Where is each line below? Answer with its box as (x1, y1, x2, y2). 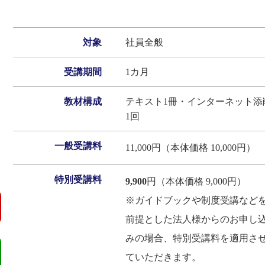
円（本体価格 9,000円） (147, 176, 246, 187)
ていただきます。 (125, 252, 201, 263)
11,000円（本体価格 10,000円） (125, 143, 256, 153)
